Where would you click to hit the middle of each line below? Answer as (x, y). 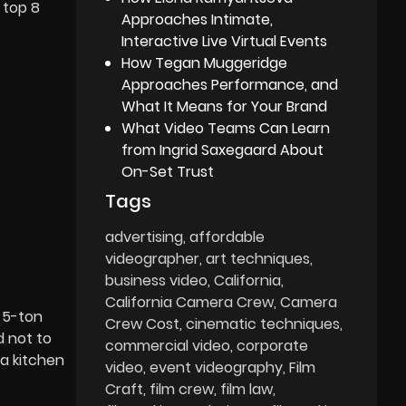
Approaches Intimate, (198, 19)
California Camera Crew (190, 302)
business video (157, 280)
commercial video (168, 345)
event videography (217, 367)
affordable (227, 237)
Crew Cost (143, 324)
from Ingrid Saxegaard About (223, 150)
